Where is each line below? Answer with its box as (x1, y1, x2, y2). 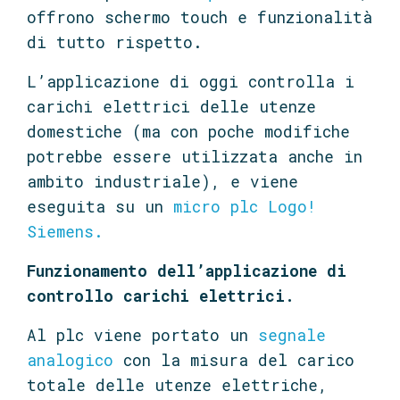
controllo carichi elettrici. (27, 285, 295, 306)
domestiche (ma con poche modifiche (27, 121, 350, 142)
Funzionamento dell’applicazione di (27, 260, 346, 281)
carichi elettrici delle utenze (27, 96, 316, 117)
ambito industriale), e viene (27, 171, 298, 192)
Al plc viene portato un (27, 324, 258, 346)
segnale (258, 324, 326, 346)
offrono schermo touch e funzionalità (27, 6, 372, 28)
